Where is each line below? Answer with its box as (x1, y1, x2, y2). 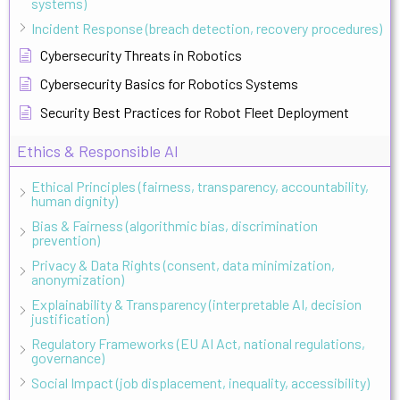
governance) (31, 348, 104, 366)
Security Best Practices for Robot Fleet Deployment (40, 103, 349, 121)
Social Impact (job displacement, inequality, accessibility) (31, 373, 370, 391)
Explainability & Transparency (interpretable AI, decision (31, 295, 362, 312)
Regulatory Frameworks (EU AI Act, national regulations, (31, 334, 365, 352)
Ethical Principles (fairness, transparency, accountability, (31, 177, 369, 195)
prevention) (31, 230, 100, 248)
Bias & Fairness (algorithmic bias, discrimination (31, 216, 318, 234)
